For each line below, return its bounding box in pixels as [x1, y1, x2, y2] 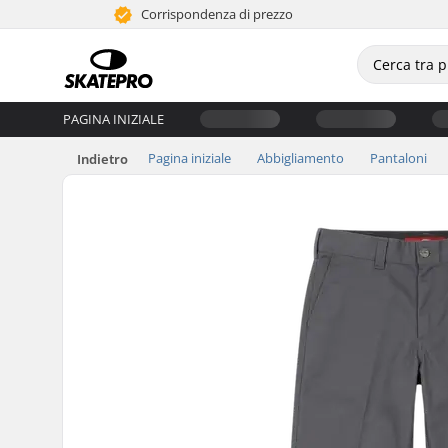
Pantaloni [370, 148, 427, 167]
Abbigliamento [257, 148, 344, 167]
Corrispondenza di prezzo [138, 5, 294, 23]
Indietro [77, 149, 128, 168]
